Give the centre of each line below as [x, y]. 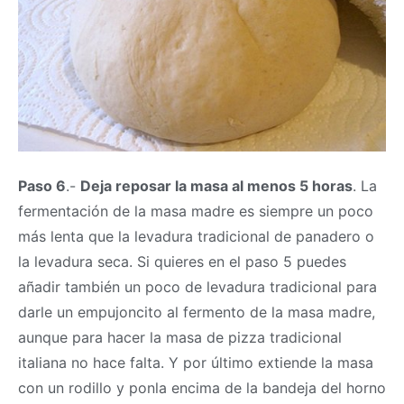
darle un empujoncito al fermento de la [153, 312]
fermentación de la [84, 211]
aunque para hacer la [92, 338]
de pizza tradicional [272, 338]
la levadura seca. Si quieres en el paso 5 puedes [182, 262]
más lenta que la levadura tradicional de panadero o [196, 237]
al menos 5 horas [290, 186]
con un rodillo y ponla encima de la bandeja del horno [202, 388]
